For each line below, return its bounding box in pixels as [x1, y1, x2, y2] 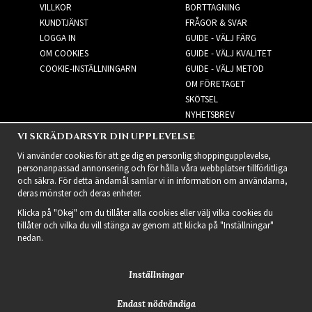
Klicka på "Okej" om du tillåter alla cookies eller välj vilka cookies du [17, 207, 273, 219]
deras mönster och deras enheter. [17, 187, 141, 199]
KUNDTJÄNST [39, 16, 88, 29]
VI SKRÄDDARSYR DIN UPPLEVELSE [17, 130, 195, 143]
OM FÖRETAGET [185, 77, 245, 90]
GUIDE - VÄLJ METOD [185, 62, 264, 75]
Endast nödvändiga [116, 298, 196, 310]
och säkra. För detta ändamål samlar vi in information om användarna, [17, 175, 288, 187]
